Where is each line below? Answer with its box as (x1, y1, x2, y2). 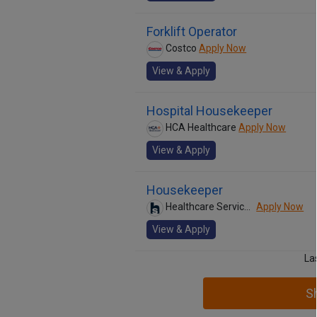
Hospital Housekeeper (146, 103, 272, 118)
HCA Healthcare (166, 122, 236, 133)
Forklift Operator (146, 24, 237, 39)
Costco (166, 42, 197, 54)
